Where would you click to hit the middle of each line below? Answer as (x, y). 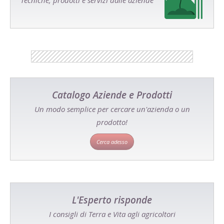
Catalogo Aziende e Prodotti (112, 95)
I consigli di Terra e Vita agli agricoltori (112, 214)
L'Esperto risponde (112, 200)
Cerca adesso (112, 142)
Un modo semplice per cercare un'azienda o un (112, 109)
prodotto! (112, 122)
